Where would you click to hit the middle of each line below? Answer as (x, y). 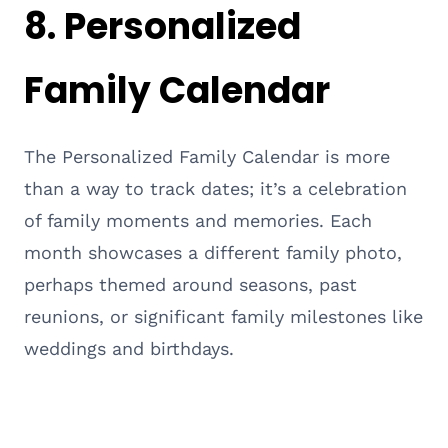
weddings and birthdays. (129, 348)
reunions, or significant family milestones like (223, 316)
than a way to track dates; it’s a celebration (215, 188)
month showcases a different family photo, (213, 252)
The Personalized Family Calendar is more (207, 156)
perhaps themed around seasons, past (190, 284)
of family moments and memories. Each (198, 220)
